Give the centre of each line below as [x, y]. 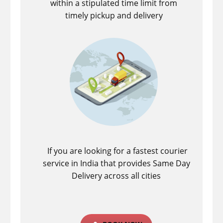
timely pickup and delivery [114, 16]
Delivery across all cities [116, 176]
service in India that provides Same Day [116, 164]
